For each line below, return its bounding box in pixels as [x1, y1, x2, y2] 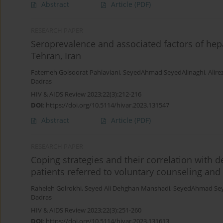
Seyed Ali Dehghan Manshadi [85, 184, 170, 193]
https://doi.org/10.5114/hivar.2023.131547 [46, 101, 169, 110]
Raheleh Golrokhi [31, 184, 82, 193]
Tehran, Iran [31, 50, 81, 62]
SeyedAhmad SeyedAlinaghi [123, 68, 205, 77]
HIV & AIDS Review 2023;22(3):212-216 [31, 90, 141, 99]
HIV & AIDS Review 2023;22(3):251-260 [31, 206, 141, 215]
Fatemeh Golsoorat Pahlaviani [31, 68, 120, 77]
